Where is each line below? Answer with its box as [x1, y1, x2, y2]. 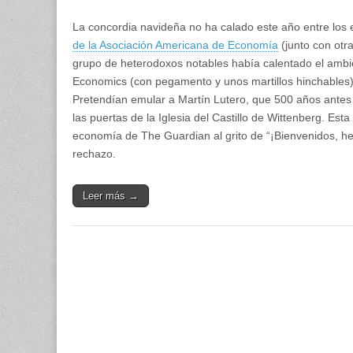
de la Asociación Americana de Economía [72, 38, 278, 51]
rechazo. [72, 147, 116, 160]
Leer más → [83, 189, 139, 202]
